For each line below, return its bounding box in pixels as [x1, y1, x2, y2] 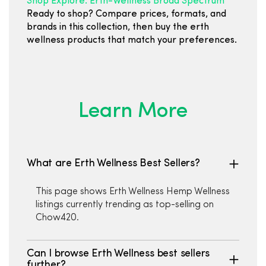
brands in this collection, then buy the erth [27, 23, 209, 32]
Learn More [78, 102, 188, 122]
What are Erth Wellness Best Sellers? [27, 158, 200, 169]
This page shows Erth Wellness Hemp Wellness [36, 187, 230, 197]
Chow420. [36, 213, 79, 223]
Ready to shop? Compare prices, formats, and [27, 9, 226, 19]
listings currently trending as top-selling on [36, 200, 214, 210]
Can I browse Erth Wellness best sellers [27, 248, 210, 259]
